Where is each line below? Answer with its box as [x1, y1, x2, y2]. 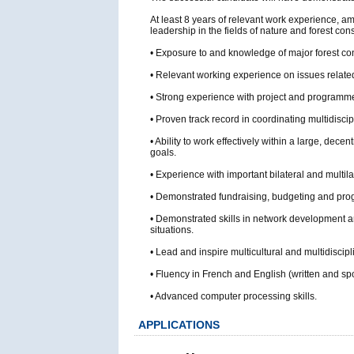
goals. [150, 146, 176, 158]
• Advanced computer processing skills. [150, 290, 317, 302]
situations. [150, 224, 194, 235]
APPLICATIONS [138, 318, 220, 331]
